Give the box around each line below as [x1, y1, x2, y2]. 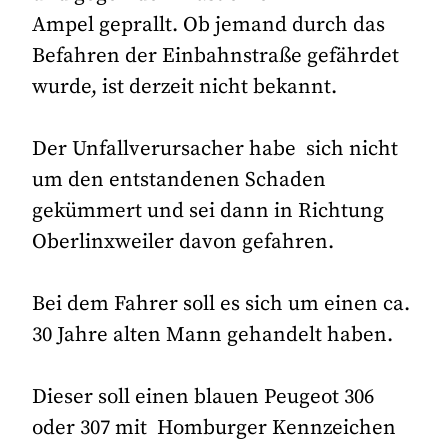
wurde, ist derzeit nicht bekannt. [32, 73, 338, 100]
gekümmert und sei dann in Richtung [32, 198, 385, 225]
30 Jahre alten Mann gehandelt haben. [32, 322, 394, 349]
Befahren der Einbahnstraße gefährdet [32, 42, 400, 69]
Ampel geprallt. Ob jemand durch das [32, 11, 386, 38]
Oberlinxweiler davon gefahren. [32, 229, 335, 256]
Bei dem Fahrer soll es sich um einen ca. [32, 291, 411, 318]
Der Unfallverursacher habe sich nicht [32, 136, 399, 163]
